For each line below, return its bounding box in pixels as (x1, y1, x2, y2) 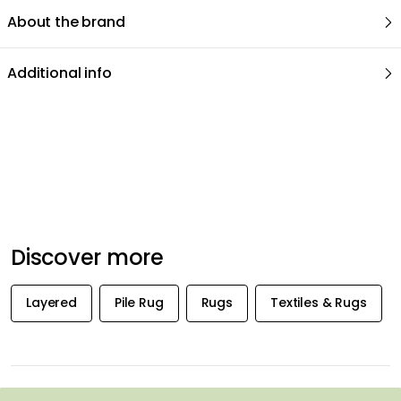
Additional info (7, 62, 112, 83)
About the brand (7, 11, 125, 32)
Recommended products (11, 115, 191, 137)
